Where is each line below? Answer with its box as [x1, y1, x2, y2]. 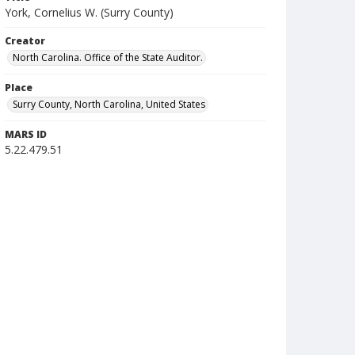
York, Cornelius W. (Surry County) [5, 5, 174, 20]
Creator [5, 34, 45, 48]
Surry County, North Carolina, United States [13, 97, 205, 111]
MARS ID [5, 128, 47, 141]
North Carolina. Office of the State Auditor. [13, 51, 203, 64]
